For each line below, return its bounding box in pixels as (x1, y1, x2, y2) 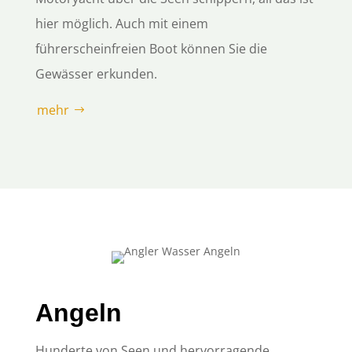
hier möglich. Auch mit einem (35, 14, 208, 32)
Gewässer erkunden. (35, 64, 157, 82)
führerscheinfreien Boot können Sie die (35, 39, 267, 57)
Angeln (35, 299, 122, 328)
